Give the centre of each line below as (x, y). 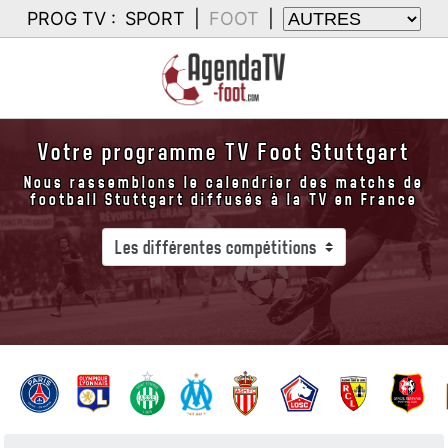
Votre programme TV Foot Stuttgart (224, 152)
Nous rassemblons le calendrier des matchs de (224, 182)
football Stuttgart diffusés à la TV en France (224, 199)
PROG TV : (71, 18)
